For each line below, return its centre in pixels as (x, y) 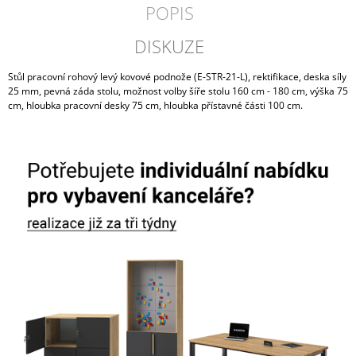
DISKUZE (170, 46)
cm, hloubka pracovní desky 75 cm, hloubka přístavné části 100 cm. (155, 105)
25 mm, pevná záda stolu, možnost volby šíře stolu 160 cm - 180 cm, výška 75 (178, 91)
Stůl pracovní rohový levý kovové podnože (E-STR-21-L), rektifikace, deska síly (177, 76)
